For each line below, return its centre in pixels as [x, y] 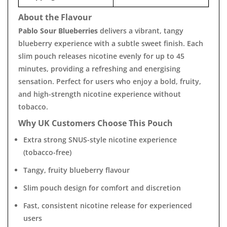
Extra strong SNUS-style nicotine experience [100, 140]
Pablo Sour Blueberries [58, 31]
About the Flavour [55, 17]
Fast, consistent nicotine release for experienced [108, 205]
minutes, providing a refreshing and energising [99, 69]
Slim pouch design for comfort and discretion [102, 188]
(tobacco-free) [47, 152]
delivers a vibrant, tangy [141, 31]
